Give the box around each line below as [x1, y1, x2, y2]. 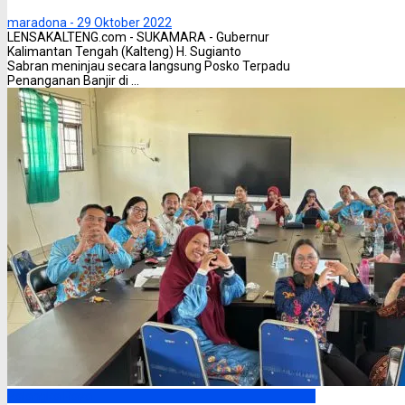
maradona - [7, 15, 74, 31]
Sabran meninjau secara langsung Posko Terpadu [7, 59, 290, 74]
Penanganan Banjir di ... [7, 73, 139, 89]
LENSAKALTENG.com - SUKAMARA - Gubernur [7, 30, 269, 45]
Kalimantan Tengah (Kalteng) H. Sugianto [7, 44, 241, 60]
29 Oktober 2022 [77, 15, 172, 31]
